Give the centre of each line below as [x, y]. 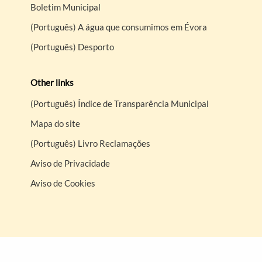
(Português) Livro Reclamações [91, 143]
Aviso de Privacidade [70, 163]
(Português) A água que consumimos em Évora [119, 27]
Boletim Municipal [66, 7]
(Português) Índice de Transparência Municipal [120, 103]
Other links [52, 82]
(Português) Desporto [73, 46]
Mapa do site [56, 123]
